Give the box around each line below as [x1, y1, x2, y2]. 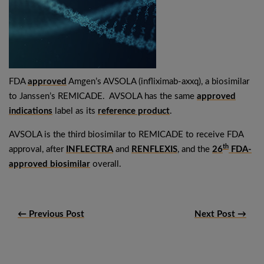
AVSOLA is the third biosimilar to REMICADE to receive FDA [9, 130, 243, 139]
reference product [98, 107, 170, 115]
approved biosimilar [9, 160, 90, 169]
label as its [52, 107, 98, 115]
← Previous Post [18, 210, 84, 219]
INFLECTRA [66, 145, 113, 154]
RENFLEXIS [131, 145, 177, 154]
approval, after [9, 145, 66, 154]
